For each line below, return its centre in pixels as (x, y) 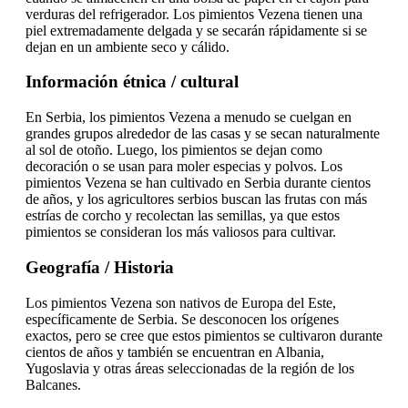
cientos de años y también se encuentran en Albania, (175, 352)
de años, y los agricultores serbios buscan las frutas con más (196, 199)
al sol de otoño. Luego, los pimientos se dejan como (174, 150)
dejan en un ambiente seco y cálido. (127, 46)
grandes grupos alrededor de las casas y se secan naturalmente (203, 134)
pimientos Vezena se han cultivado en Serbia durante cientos (198, 183)
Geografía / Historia (100, 267)
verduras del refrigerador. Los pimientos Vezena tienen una (194, 14)
